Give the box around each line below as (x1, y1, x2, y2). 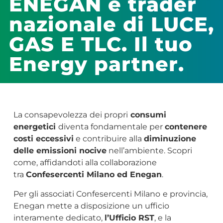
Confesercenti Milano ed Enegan (25, 170, 162, 180)
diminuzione (143, 134, 196, 144)
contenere (164, 122, 207, 132)
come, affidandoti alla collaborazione (13, 158, 157, 168)
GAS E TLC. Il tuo (8, 32, 193, 57)
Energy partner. (8, 52, 184, 77)
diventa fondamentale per (58, 122, 165, 132)
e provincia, (162, 189, 208, 199)
